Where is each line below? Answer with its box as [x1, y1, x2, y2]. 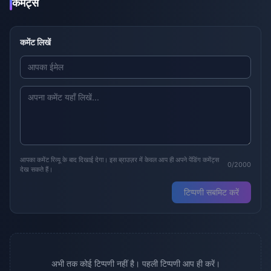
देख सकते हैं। [20, 165, 53, 174]
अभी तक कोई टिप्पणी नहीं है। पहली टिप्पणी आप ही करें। [51, 258, 220, 269]
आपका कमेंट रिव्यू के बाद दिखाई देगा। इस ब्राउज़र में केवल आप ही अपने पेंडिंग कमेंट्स [20, 155, 219, 165]
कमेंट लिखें [20, 37, 51, 48]
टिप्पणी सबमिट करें [184, 187, 239, 198]
